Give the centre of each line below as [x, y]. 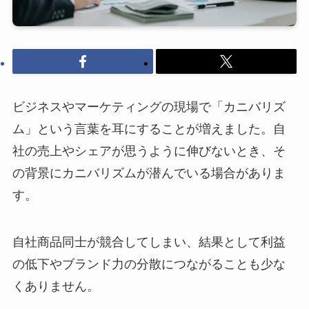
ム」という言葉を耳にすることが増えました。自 [149, 129]
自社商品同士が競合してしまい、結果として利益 [149, 242]
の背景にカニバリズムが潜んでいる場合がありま [149, 173]
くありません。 [56, 286]
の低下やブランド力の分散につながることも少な [149, 264]
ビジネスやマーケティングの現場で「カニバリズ [149, 107]
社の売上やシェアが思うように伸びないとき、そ [149, 151]
